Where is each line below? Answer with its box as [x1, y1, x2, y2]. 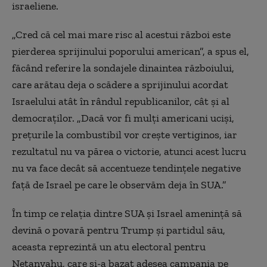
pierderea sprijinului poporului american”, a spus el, [12, 45, 249, 58]
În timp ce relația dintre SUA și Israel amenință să [12, 207, 242, 220]
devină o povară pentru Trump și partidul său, [12, 223, 225, 237]
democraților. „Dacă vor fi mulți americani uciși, [12, 111, 234, 125]
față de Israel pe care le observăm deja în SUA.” [12, 178, 226, 191]
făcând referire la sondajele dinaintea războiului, [12, 61, 234, 74]
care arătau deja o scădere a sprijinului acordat [12, 78, 228, 91]
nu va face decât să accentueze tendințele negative [12, 162, 241, 175]
